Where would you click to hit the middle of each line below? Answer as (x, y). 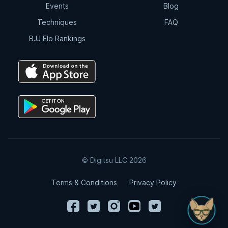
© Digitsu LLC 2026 (114, 160)
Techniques (57, 22)
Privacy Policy (153, 182)
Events (57, 6)
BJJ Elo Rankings (57, 38)
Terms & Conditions (84, 182)
